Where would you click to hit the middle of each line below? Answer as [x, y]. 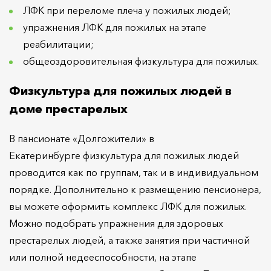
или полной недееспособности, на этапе [103, 257]
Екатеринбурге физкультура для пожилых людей [124, 155]
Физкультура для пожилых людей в [120, 90]
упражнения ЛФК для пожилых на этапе [115, 27]
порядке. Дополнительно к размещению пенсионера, [135, 189]
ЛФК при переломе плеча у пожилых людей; [127, 10]
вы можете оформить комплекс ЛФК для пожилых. [128, 206]
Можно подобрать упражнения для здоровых [116, 223]
